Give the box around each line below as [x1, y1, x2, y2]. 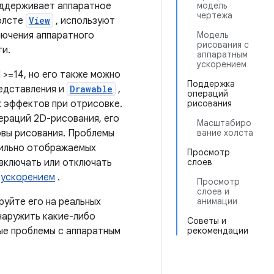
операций [187, 88, 228, 99]
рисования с [197, 39, 249, 50]
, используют [53, 15, 115, 27]
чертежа [197, 10, 232, 21]
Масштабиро [197, 117, 251, 128]
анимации [197, 196, 237, 207]
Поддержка [187, 78, 235, 89]
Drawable [70, 83, 113, 95]
